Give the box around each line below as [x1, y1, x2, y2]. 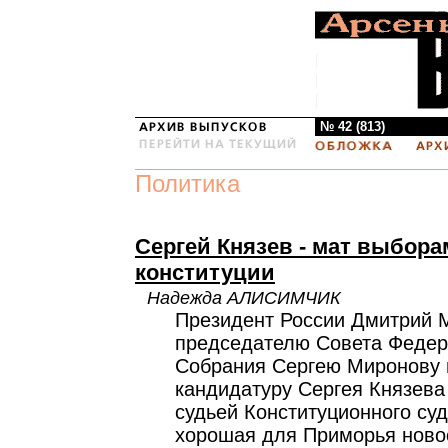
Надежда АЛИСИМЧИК [147, 287, 341, 308]
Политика [135, 170, 240, 197]
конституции [135, 260, 275, 285]
